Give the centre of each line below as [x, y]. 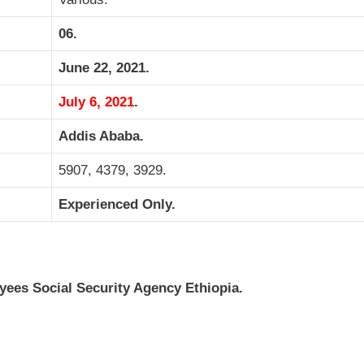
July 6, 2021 [96, 102]
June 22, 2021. [104, 67]
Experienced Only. [117, 204]
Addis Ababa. [101, 136]
